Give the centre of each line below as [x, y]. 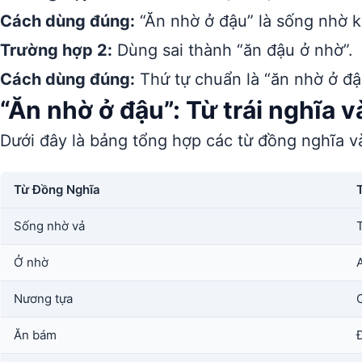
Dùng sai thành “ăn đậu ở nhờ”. [233, 50]
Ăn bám [35, 335]
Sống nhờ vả [49, 226]
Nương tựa [43, 299]
